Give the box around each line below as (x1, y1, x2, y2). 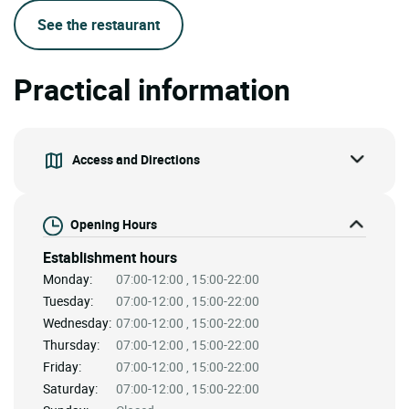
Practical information (14, 68, 290, 109)
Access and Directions (72, 150, 200, 168)
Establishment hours (43, 246, 177, 267)
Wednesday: (43, 313, 111, 331)
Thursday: (43, 335, 100, 353)
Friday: (43, 357, 81, 375)
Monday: (43, 269, 92, 288)
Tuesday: (43, 291, 93, 309)
